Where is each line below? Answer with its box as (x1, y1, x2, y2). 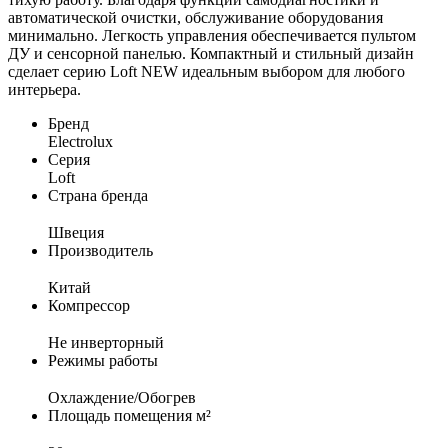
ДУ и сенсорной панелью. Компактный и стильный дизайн (8, 44, 414, 62)
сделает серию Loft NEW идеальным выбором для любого (8, 62, 405, 80)
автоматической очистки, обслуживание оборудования (8, 8, 383, 26)
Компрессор (48, 296, 130, 314)
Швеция (48, 223, 104, 241)
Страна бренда (48, 186, 148, 204)
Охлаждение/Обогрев (48, 388, 196, 406)
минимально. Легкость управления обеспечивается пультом (8, 26, 416, 44)
